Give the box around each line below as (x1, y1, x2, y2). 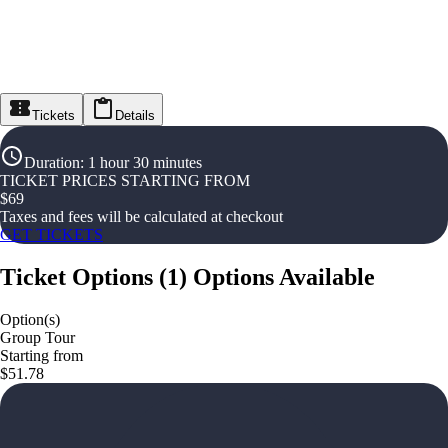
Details (115, 108, 155, 123)
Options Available (193, 263, 375, 290)
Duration (24, 154, 80, 171)
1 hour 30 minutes (88, 154, 202, 171)
